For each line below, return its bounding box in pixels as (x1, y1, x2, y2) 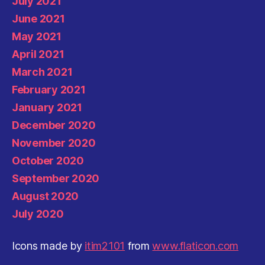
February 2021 (12, 83, 86, 96)
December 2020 (12, 118, 96, 131)
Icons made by (12, 239, 85, 252)
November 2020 (12, 136, 96, 149)
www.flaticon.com (152, 239, 239, 252)
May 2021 (12, 30, 62, 43)
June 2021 (12, 12, 65, 25)
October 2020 (12, 154, 84, 167)
